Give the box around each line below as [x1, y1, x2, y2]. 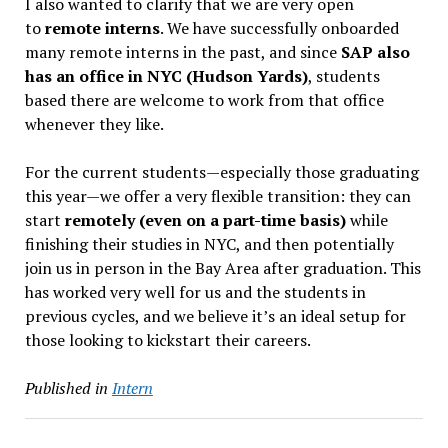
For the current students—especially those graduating [24, 161, 419, 183]
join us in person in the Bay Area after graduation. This [24, 257, 421, 279]
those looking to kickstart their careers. [24, 329, 311, 351]
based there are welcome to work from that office [24, 89, 384, 111]
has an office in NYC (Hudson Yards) [24, 65, 308, 87]
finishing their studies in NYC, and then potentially [24, 233, 394, 255]
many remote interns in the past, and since [24, 41, 341, 63]
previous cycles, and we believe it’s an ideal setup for [24, 305, 406, 327]
